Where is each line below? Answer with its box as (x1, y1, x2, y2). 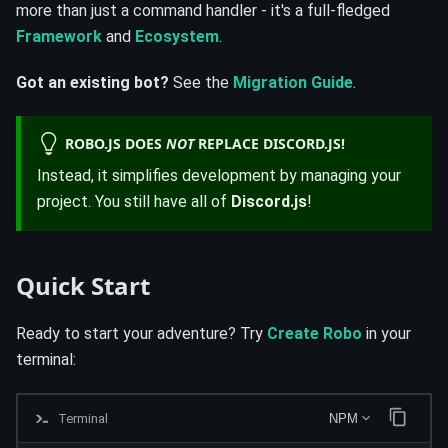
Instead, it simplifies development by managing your (37, 165, 401, 185)
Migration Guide (233, 73, 353, 93)
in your (362, 323, 411, 343)
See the (169, 73, 233, 93)
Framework (16, 27, 102, 47)
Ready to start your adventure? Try (16, 323, 267, 343)
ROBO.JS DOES (64, 134, 166, 154)
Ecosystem (135, 27, 219, 47)
